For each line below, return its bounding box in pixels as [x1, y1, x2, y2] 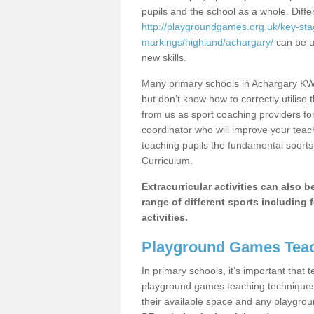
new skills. [142, 52, 186, 63]
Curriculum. [142, 155, 193, 166]
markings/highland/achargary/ [142, 36, 273, 48]
